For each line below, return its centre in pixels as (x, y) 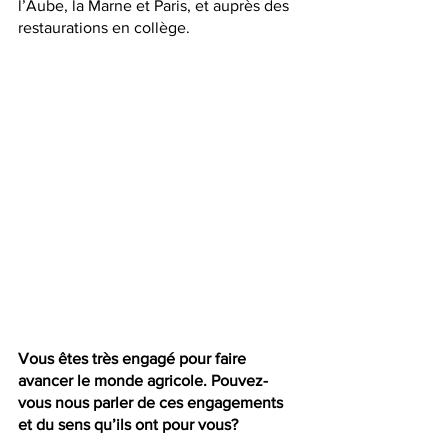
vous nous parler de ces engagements (152, 403)
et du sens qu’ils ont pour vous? (128, 425)
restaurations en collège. (106, 28)
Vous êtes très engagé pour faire (134, 359)
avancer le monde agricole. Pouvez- (143, 381)
